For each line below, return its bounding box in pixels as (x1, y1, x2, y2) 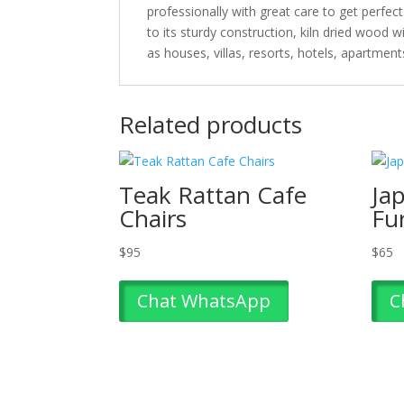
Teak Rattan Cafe (119, 178, 307, 211)
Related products (119, 107, 302, 141)
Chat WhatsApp (137, 288, 271, 313)
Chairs (119, 201, 187, 234)
